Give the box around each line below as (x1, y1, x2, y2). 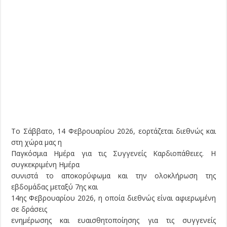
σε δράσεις (11, 204, 48, 214)
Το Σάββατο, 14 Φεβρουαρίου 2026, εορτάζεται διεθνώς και (11, 126, 216, 136)
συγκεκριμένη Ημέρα (11, 160, 80, 170)
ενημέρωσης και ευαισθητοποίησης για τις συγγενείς (11, 215, 216, 225)
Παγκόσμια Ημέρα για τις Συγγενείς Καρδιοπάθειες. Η (11, 148, 216, 159)
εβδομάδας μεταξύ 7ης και (11, 182, 98, 192)
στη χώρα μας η (11, 137, 62, 147)
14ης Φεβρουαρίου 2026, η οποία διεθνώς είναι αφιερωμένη (11, 193, 216, 203)
